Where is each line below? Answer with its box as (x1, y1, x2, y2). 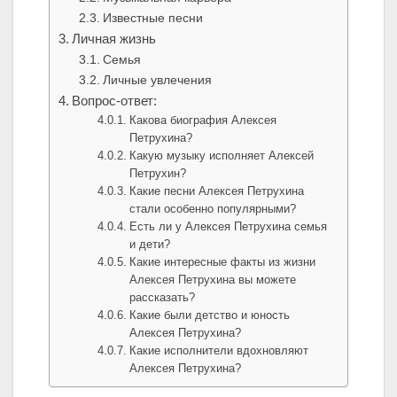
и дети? (129, 237, 171, 252)
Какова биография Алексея (129, 113, 277, 128)
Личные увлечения (102, 73, 212, 88)
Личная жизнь (72, 31, 157, 47)
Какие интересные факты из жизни (129, 255, 316, 269)
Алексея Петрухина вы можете (129, 273, 297, 287)
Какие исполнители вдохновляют (129, 344, 309, 358)
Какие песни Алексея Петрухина (129, 184, 305, 198)
